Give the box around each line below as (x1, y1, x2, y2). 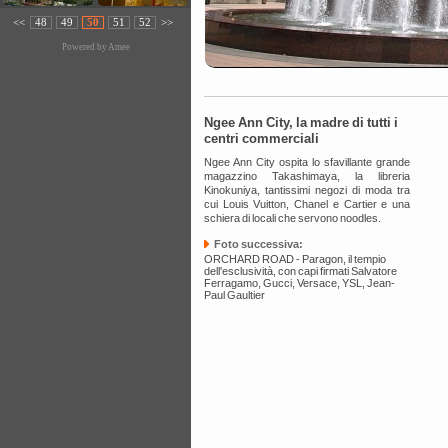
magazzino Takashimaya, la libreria (204, 170, 410, 182)
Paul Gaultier (204, 289, 265, 301)
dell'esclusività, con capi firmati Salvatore (204, 265, 397, 277)
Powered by (61, 42, 108, 52)
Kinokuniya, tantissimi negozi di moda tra (204, 184, 410, 196)
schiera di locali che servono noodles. (204, 212, 381, 224)
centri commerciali (204, 131, 319, 146)
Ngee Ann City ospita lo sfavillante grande (204, 156, 410, 168)
